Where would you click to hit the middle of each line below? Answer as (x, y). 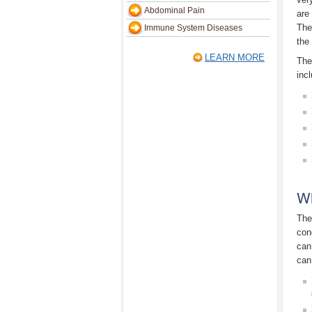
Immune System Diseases (193, 28)
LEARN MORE (234, 57)
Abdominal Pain (174, 10)
